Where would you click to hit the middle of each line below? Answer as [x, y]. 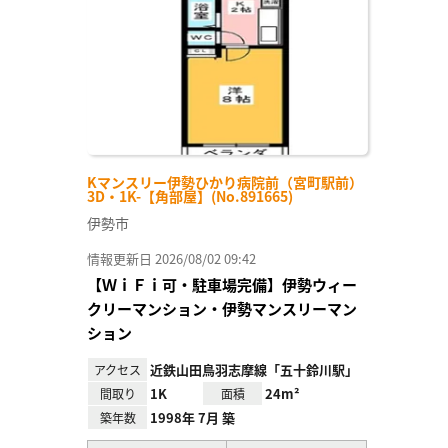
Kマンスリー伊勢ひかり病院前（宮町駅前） [225, 182]
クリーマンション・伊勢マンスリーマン [222, 309]
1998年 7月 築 [192, 418]
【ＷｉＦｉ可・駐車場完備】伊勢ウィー [222, 285]
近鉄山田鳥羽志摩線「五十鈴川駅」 [254, 370]
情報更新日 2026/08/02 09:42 [171, 259]
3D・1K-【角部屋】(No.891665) [190, 196]
